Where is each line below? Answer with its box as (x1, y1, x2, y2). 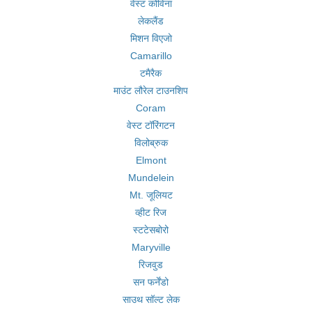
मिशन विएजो (130, 33, 172, 44)
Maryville (131, 242, 171, 253)
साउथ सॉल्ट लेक (122, 294, 180, 305)
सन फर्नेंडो (133, 276, 169, 288)
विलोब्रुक (134, 137, 168, 148)
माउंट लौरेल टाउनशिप (114, 85, 188, 96)
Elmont (135, 155, 166, 166)
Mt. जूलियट (129, 189, 173, 201)
